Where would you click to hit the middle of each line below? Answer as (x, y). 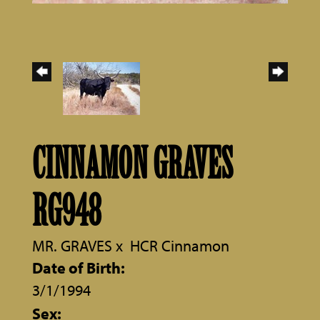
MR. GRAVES (72, 245)
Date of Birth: (79, 267)
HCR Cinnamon (180, 245)
